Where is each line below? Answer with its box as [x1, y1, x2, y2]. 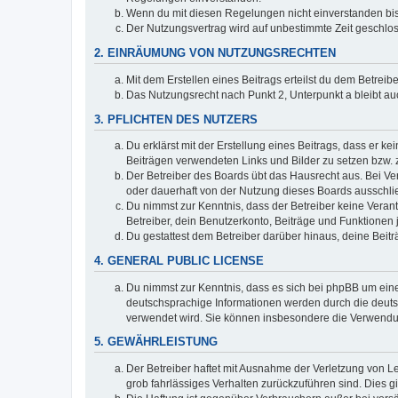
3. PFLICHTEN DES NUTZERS [94, 113, 258, 126]
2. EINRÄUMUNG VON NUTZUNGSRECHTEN [94, 47, 336, 60]
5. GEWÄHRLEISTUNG [94, 336, 218, 349]
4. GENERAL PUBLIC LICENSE [94, 255, 264, 268]
